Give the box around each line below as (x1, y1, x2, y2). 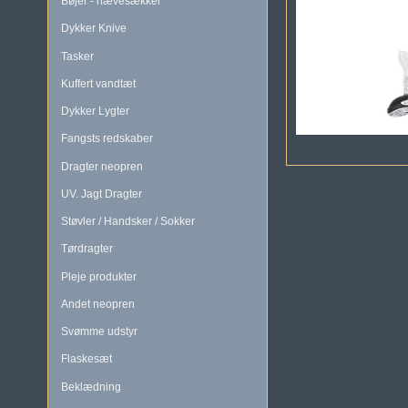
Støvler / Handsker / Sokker (61, 215, 195, 229)
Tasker (61, 49, 94, 63)
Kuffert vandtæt (61, 76, 136, 90)
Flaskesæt (61, 352, 112, 366)
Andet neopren (61, 297, 135, 311)
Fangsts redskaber (61, 132, 153, 146)
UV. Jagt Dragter (61, 187, 142, 200)
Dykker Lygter (61, 105, 129, 118)
